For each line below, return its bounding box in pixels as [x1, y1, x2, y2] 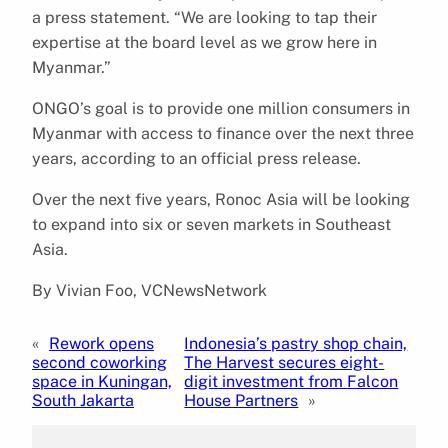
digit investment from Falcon [184, 371, 399, 391]
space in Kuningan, [32, 371, 172, 391]
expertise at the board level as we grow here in [32, 32, 377, 52]
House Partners [184, 390, 299, 410]
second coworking [32, 352, 167, 372]
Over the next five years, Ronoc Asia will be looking [32, 189, 410, 209]
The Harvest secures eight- [184, 352, 385, 372]
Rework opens [49, 333, 154, 353]
